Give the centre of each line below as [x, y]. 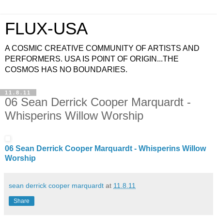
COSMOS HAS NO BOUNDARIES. [66, 70]
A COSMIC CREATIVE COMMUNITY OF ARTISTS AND [102, 48]
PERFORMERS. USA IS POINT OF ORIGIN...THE [92, 59]
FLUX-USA [46, 29]
